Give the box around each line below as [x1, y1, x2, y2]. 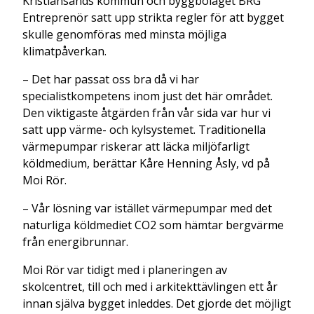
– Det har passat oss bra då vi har [22, 71, 199, 87]
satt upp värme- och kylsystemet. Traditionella [22, 121, 266, 137]
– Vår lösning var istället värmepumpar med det [22, 200, 272, 216]
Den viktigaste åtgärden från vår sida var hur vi [22, 104, 271, 121]
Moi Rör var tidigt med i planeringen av [22, 261, 227, 278]
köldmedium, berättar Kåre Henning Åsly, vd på [22, 155, 270, 171]
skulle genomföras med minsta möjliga [22, 26, 226, 42]
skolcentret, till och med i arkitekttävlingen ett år [22, 278, 278, 294]
